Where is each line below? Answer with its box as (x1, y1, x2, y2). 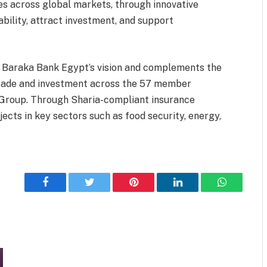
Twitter (88, 185, 120, 197)
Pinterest (132, 185, 170, 197)
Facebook (44, 185, 86, 197)
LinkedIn (176, 185, 216, 197)
